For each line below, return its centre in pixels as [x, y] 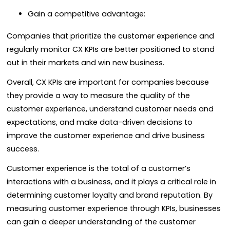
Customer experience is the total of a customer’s [99, 168]
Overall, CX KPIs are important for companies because [108, 82]
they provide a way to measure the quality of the [98, 95]
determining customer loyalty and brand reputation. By [110, 195]
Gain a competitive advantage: [86, 14]
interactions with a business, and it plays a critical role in [111, 182]
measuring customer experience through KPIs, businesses [114, 208]
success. [23, 149]
